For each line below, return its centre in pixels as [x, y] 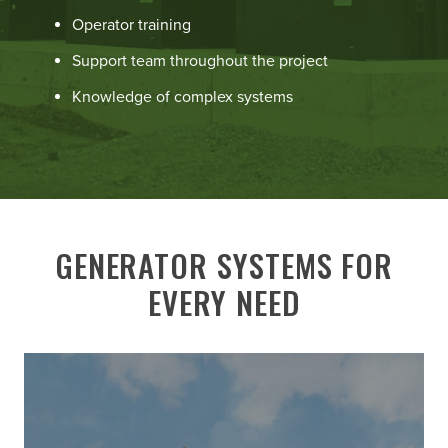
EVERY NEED [224, 302]
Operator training [131, 25]
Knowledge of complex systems [182, 97]
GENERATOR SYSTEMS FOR [224, 265]
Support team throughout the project [200, 61]
